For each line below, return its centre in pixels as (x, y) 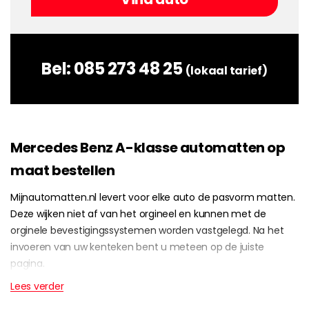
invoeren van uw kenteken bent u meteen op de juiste (138, 247)
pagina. (28, 264)
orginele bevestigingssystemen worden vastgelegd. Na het (147, 231)
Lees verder (37, 287)
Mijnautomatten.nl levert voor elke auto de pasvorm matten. (153, 198)
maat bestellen (63, 171)
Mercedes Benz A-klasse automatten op (148, 148)
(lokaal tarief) (226, 71)
